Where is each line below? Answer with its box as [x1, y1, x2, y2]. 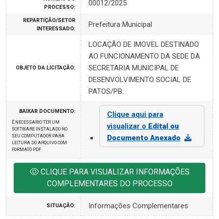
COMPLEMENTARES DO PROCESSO [46, 179, 173, 188]
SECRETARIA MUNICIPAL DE [88, 64, 179, 72]
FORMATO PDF [12, 147, 41, 152]
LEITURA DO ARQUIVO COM [12, 140, 67, 145]
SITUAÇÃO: [46, 202, 75, 209]
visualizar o [107, 122, 148, 131]
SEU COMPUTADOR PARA [12, 133, 65, 138]
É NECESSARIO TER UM [12, 120, 60, 125]
